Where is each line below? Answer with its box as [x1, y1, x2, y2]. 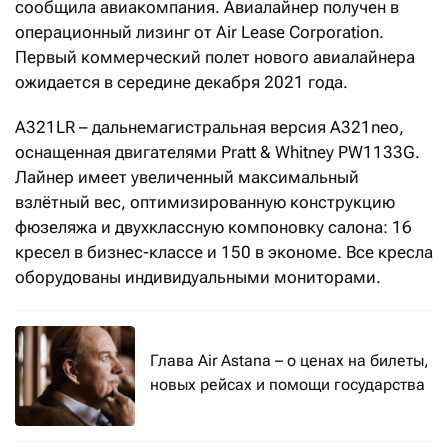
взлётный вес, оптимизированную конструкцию [15, 192, 395, 213]
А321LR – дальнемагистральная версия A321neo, [15, 117, 404, 138]
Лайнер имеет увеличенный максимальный [15, 167, 359, 188]
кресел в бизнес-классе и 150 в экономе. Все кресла [15, 242, 433, 263]
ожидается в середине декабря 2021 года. [15, 72, 348, 93]
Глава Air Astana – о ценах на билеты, [150, 350, 429, 370]
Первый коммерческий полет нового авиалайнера [15, 47, 415, 68]
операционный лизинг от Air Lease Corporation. [15, 22, 384, 43]
